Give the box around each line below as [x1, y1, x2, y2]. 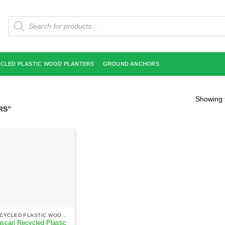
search [8, 22, 25, 28]
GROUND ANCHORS [102, 61, 159, 67]
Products [8, 16, 32, 22]
